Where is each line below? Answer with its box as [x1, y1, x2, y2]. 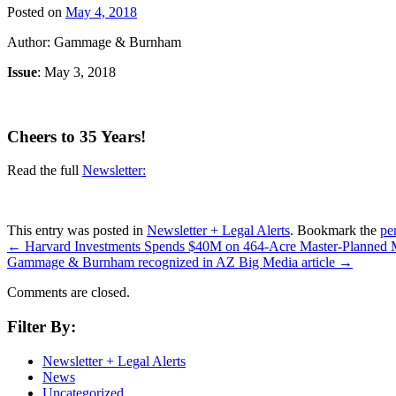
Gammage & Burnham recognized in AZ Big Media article [7, 255, 339, 270]
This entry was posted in [7, 223, 147, 239]
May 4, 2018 [65, 4, 137, 19]
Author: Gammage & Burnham [7, 34, 181, 49]
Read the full [7, 163, 82, 179]
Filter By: [7, 317, 76, 337]
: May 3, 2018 [37, 64, 116, 80]
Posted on [7, 4, 62, 19]
